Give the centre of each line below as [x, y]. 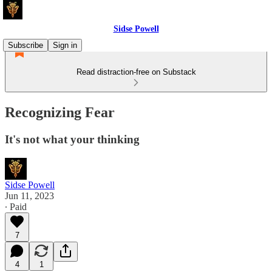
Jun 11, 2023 [29, 195]
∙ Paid [16, 206]
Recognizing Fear [60, 112]
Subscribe [25, 45]
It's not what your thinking [72, 139]
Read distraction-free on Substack [136, 72]
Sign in [65, 45]
